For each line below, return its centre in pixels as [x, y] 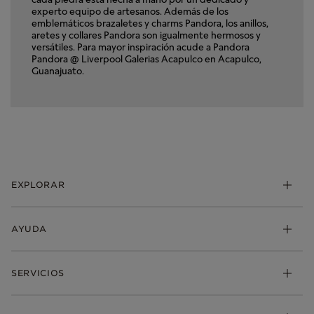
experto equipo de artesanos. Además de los [130, 11]
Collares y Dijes [45, 299]
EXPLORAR [38, 185]
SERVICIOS [38, 273]
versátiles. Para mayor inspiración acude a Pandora [141, 47]
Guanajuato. [58, 70]
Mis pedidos [37, 265]
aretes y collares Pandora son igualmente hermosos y [146, 35]
